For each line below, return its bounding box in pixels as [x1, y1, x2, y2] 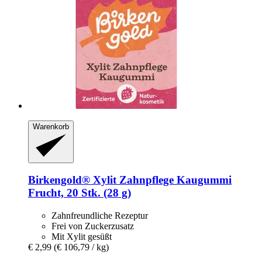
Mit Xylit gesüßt [51, 232, 112, 242]
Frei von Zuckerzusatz [51, 221, 134, 231]
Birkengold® [28, 174, 90, 187]
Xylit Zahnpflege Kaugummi [90, 174, 232, 187]
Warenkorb [33, 122, 69, 132]
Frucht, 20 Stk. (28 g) [28, 187, 131, 199]
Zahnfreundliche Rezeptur [51, 211, 148, 220]
